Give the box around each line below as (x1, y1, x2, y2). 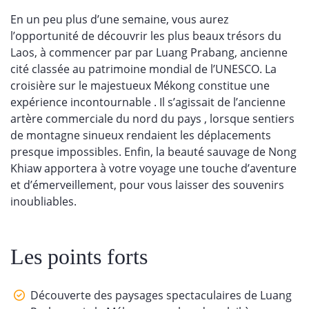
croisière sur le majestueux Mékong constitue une (10, 77, 270, 93)
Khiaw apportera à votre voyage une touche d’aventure (10, 160, 297, 176)
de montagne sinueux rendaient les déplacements (10, 127, 271, 143)
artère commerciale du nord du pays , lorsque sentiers (10, 110, 295, 126)
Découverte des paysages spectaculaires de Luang (30, 287, 292, 303)
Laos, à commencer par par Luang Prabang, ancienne (10, 44, 288, 60)
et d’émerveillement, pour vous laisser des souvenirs (10, 177, 284, 192)
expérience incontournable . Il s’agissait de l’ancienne (10, 94, 286, 110)
